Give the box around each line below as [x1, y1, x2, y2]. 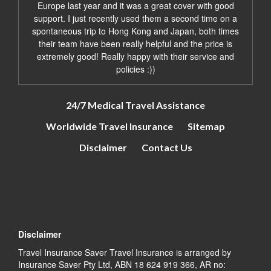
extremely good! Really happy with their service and [37, 50, 234, 62]
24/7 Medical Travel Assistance [66, 99, 205, 111]
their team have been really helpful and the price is [39, 37, 232, 50]
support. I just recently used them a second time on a [34, 11, 237, 24]
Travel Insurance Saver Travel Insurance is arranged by [18, 246, 231, 258]
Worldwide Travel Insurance [46, 120, 173, 132]
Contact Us [141, 141, 192, 153]
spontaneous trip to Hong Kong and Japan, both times [32, 24, 239, 37]
